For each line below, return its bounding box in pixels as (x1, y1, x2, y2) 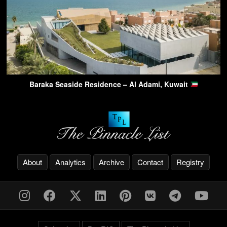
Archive (99, 156, 124, 167)
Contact (137, 156, 163, 167)
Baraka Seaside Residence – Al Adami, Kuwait (29, 79, 190, 89)
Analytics (55, 156, 86, 167)
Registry (176, 156, 204, 167)
